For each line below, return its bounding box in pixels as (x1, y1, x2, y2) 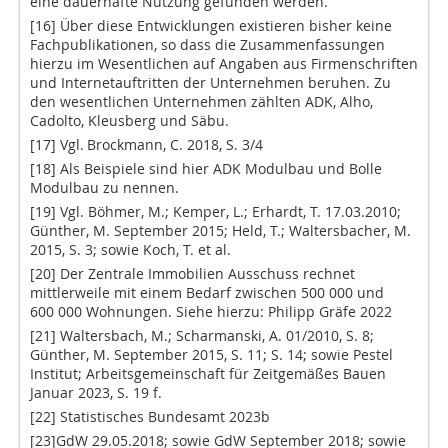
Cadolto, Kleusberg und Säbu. (30, 111, 229, 131)
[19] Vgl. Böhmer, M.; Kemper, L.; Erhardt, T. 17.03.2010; (30, 202, 401, 222)
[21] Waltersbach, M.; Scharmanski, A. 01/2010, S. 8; (30, 326, 374, 346)
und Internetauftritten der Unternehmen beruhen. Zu (30, 73, 391, 93)
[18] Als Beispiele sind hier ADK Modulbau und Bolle (30, 159, 382, 179)
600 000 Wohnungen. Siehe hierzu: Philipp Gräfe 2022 (30, 302, 392, 322)
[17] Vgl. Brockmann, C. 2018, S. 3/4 (30, 135, 263, 155)
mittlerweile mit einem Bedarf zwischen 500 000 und (30, 283, 384, 303)
